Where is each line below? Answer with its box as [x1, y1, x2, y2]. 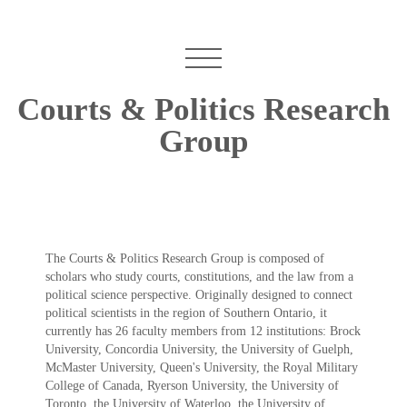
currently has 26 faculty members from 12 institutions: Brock [45, 324, 361, 339]
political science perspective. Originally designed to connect [45, 288, 352, 303]
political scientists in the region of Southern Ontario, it [45, 306, 327, 321]
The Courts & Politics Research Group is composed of [45, 252, 324, 266]
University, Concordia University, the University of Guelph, [45, 342, 353, 357]
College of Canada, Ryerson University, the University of [45, 379, 339, 393]
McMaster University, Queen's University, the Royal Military [45, 361, 358, 375]
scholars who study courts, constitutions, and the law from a [45, 270, 353, 284]
